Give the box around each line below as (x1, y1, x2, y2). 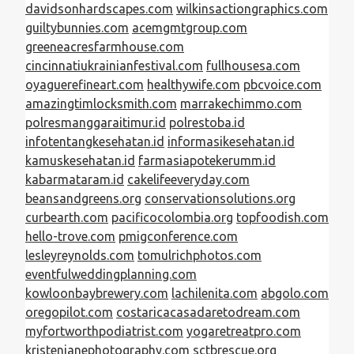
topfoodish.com (236, 209, 329, 224)
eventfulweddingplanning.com (25, 266, 197, 281)
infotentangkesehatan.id (25, 134, 164, 149)
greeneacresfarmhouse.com (25, 39, 184, 54)
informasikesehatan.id (168, 134, 295, 149)
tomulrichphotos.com (137, 247, 262, 262)
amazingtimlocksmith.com (25, 96, 177, 111)
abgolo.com (261, 285, 329, 300)
